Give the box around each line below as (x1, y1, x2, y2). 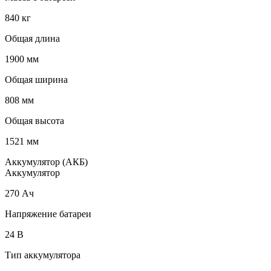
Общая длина (5, 33, 60, 44)
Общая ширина (5, 74, 68, 85)
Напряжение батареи (5, 208, 91, 219)
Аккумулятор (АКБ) (5, 156, 88, 167)
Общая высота (5, 115, 64, 126)
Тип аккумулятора (5, 249, 80, 260)
